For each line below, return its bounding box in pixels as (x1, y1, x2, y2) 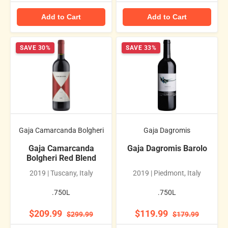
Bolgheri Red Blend (26, 153, 96, 163)
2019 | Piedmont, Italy (133, 169, 201, 178)
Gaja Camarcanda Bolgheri (18, 126, 104, 134)
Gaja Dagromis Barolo (127, 144, 207, 154)
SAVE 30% (20, 44, 50, 52)
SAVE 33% (126, 44, 156, 52)
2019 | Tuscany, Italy (29, 169, 93, 178)
